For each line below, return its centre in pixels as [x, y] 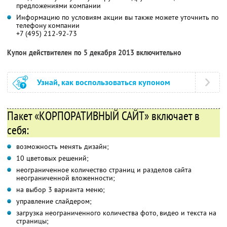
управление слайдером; [54, 201]
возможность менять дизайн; [63, 147]
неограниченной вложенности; [66, 178]
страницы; [32, 221]
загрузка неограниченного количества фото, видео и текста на [116, 213]
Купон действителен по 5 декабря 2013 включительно [94, 53]
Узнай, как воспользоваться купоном [104, 83]
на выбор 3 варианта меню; [61, 190]
